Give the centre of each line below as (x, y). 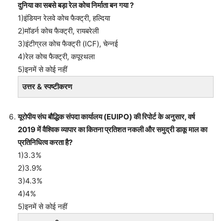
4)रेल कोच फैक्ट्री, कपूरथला (56, 56)
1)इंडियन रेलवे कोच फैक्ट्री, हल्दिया (64, 18)
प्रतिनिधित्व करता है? (45, 142)
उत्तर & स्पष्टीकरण (47, 86)
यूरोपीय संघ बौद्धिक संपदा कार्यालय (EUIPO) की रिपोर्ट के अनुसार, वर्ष (106, 116)
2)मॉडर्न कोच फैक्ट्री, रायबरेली (58, 31)
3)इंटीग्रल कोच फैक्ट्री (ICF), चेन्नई (68, 43)
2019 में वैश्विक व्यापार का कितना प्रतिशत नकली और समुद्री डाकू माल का (112, 129)
